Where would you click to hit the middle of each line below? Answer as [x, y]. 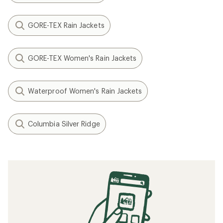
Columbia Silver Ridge [64, 123]
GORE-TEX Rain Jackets [66, 25]
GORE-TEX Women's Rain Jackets [82, 58]
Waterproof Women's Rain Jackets [85, 91]
